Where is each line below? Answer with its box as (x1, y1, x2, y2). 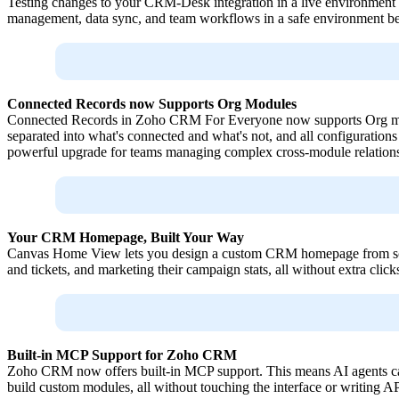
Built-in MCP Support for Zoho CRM (7, 347, 237, 363)
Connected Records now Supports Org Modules (7, 96, 297, 112)
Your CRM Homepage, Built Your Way (7, 230, 244, 246)
